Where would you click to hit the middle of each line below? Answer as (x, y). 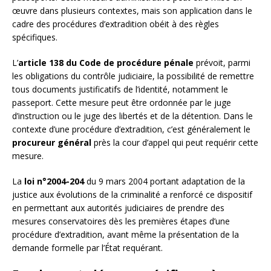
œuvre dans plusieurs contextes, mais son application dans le (132, 10)
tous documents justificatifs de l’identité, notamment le (120, 89)
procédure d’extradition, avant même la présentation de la (126, 234)
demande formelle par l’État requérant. (87, 247)
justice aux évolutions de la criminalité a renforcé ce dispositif (132, 194)
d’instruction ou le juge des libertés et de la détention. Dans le (132, 116)
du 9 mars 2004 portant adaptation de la (165, 181)
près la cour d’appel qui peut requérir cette (175, 142)
